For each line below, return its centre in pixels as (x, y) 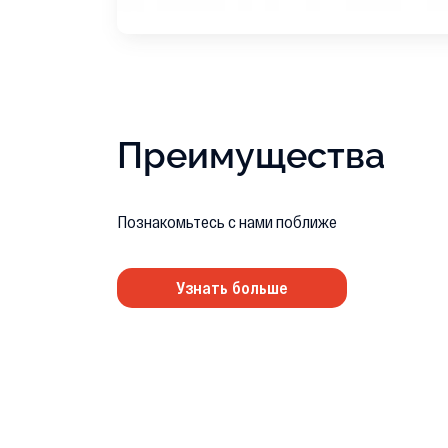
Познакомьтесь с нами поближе (227, 221)
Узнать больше (232, 288)
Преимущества (251, 155)
